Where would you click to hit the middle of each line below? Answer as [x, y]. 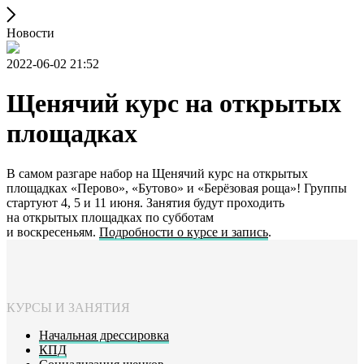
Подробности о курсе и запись [184, 232]
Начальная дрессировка [104, 335]
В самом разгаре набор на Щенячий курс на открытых [157, 173]
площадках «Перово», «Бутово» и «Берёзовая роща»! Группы [177, 188]
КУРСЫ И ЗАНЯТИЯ [68, 307]
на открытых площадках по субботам [110, 217]
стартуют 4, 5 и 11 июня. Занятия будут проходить [145, 202]
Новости [30, 33]
